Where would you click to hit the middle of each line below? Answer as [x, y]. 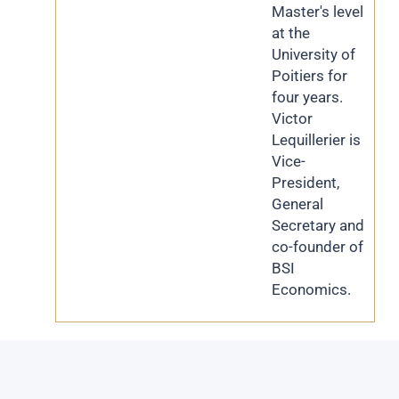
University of [313, 54]
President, [305, 183]
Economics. [311, 289]
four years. [307, 97]
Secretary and [318, 225]
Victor [292, 118]
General [297, 204]
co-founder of [318, 247]
